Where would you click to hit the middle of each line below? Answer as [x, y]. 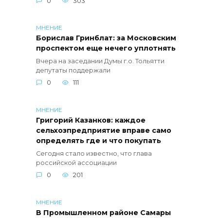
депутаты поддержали [73, 71]
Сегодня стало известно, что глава [94, 154]
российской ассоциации [76, 163]
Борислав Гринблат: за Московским [106, 38]
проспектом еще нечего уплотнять [106, 48]
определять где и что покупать [99, 141]
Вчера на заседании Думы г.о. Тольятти [100, 61]
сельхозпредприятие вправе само [104, 131]
